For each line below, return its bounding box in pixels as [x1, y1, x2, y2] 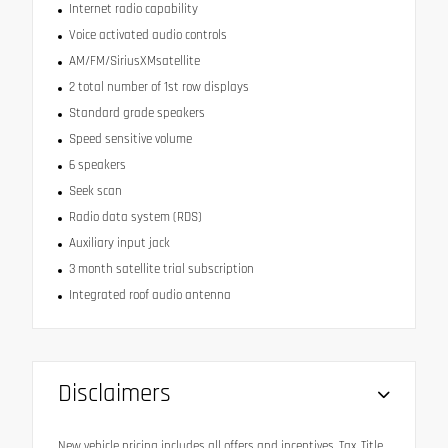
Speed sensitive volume [68, 130, 192, 147]
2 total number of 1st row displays [68, 78, 249, 95]
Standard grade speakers [68, 104, 205, 121]
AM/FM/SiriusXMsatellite [68, 52, 200, 69]
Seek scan [68, 182, 122, 199]
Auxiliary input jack [68, 234, 170, 251]
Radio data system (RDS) [68, 208, 202, 225]
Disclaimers [58, 377, 171, 410]
